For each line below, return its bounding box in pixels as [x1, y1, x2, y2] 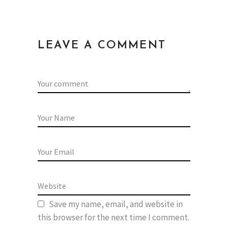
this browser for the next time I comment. [38, 212, 189, 223]
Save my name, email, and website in [49, 198, 183, 210]
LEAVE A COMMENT [38, 40, 166, 52]
